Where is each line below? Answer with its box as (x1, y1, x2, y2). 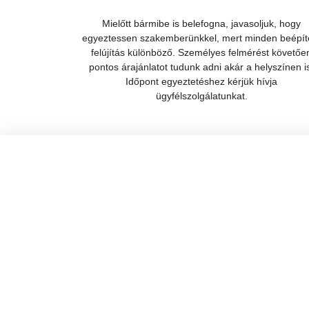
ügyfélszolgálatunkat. (155, 90, 248, 101)
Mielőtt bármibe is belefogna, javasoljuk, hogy (102, 18, 301, 29)
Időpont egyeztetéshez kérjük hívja (126, 76, 277, 87)
